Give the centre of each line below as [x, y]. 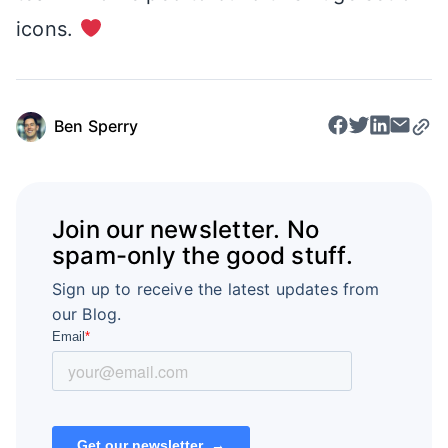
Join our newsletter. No [185, 230]
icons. [48, 28]
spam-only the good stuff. [202, 256]
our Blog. [86, 314]
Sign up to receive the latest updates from [215, 289]
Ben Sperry [96, 126]
